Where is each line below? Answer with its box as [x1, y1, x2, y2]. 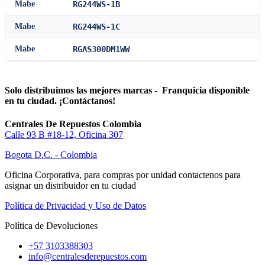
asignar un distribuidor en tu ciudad [5, 180, 136, 191]
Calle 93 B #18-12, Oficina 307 [5, 130, 123, 140]
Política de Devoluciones [5, 221, 98, 231]
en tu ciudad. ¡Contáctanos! [5, 96, 115, 106]
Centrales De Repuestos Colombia [5, 119, 141, 130]
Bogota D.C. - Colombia [5, 150, 97, 160]
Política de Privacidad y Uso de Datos [5, 201, 146, 211]
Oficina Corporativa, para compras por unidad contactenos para [5, 170, 241, 180]
